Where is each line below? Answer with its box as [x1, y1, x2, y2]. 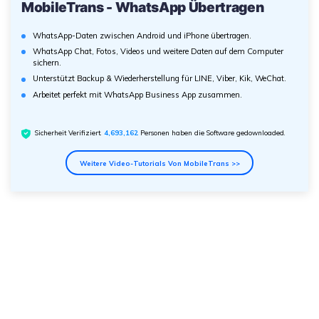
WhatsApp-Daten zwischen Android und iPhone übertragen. [33, 30, 251, 41]
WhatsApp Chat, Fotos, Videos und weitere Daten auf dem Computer [33, 46, 283, 57]
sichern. [33, 58, 61, 68]
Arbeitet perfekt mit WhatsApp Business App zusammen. [33, 89, 242, 100]
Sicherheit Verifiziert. [35, 128, 105, 137]
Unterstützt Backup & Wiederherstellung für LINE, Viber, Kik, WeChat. [33, 73, 286, 84]
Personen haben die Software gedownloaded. [138, 128, 286, 137]
